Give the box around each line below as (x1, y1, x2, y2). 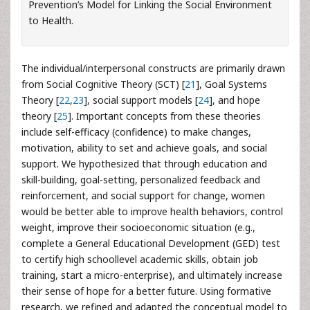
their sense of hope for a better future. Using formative (21, 284, 271, 298)
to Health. (28, 13, 73, 27)
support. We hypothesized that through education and (21, 156, 267, 170)
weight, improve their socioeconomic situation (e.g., (21, 220, 255, 234)
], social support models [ (84, 93, 198, 107)
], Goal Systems (196, 77, 267, 91)
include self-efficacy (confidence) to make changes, (21, 125, 251, 138)
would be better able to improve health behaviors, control (21, 204, 283, 218)
